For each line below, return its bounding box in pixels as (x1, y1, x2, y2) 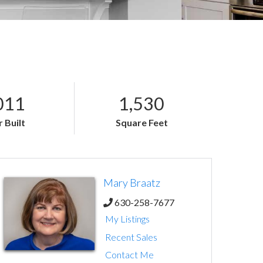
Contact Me (105, 248, 154, 260)
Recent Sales (105, 231, 158, 242)
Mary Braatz (103, 176, 160, 189)
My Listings (105, 213, 150, 225)
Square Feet (115, 117, 168, 128)
